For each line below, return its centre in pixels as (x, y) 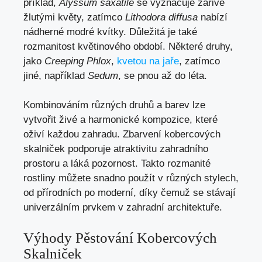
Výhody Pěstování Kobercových (120, 237)
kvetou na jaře (148, 61)
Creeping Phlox (78, 61)
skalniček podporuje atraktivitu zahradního (116, 149)
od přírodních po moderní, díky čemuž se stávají (130, 193)
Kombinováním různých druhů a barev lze (114, 105)
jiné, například (56, 75)
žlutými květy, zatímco (74, 17)
